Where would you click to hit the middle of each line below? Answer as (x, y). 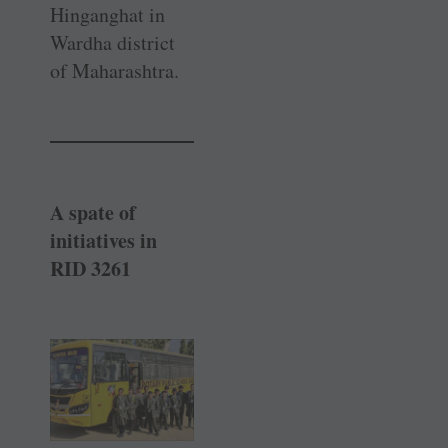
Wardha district (112, 43)
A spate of (93, 213)
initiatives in (103, 241)
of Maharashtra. (114, 71)
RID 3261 (90, 269)
